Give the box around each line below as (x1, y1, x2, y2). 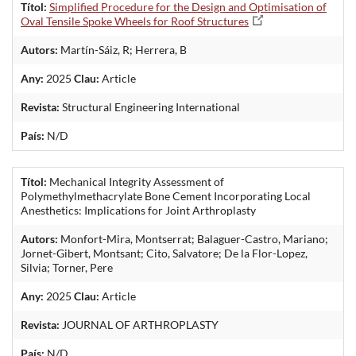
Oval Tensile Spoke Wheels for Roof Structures (21, 14, 249, 28)
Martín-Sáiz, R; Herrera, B (58, 42, 187, 56)
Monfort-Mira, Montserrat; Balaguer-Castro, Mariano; (58, 231, 328, 246)
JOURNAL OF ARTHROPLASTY (60, 317, 219, 331)
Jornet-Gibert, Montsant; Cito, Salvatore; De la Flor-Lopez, (21, 246, 308, 260)
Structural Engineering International (60, 99, 240, 114)
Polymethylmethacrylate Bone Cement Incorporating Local (21, 188, 311, 203)
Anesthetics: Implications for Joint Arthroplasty (21, 203, 256, 217)
